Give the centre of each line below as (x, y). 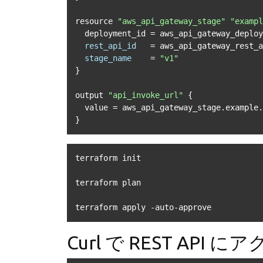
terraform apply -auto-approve (143, 207)
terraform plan (108, 183)
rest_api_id (110, 46)
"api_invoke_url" (146, 95)
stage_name (108, 58)
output (92, 95)
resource (96, 21)
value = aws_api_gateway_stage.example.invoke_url (80, 107)
